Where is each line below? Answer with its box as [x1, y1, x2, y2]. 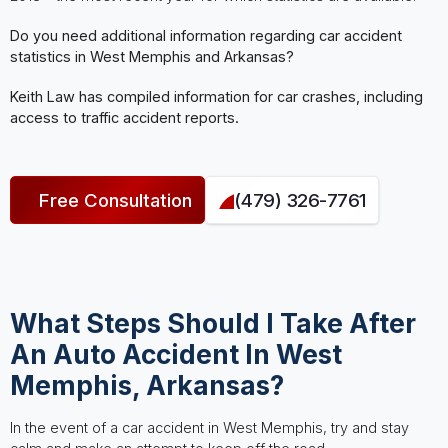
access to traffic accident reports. [9, 108, 239, 126]
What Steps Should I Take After [9, 306, 416, 339]
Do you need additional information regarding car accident [9, 27, 402, 45]
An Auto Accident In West [9, 337, 342, 370]
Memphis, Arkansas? [9, 368, 284, 401]
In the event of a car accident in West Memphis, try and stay [9, 419, 409, 437]
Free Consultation [38, 189, 192, 212]
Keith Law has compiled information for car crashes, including [9, 87, 423, 105]
